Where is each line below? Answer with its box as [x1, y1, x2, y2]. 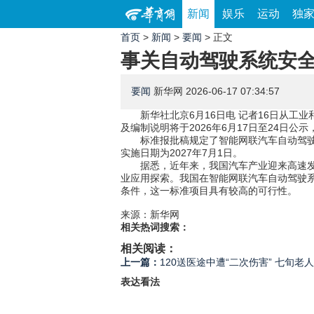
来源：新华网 [121, 209, 179, 220]
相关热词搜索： [121, 221, 189, 233]
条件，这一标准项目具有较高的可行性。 [121, 185, 297, 196]
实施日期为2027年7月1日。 [121, 147, 243, 158]
